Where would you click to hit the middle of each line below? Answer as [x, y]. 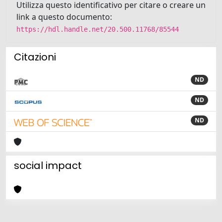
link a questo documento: [64, 17]
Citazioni [35, 57]
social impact [48, 165]
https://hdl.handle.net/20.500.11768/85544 [98, 29]
